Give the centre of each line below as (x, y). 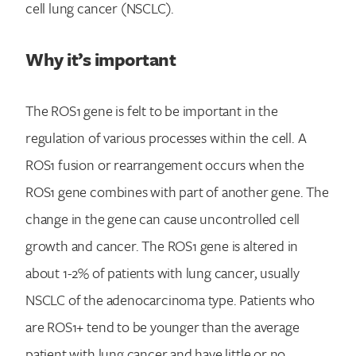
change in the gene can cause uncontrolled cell (163, 218)
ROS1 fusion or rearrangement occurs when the (165, 164)
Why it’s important (101, 60)
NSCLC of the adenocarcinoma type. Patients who (170, 299)
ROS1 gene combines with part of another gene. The (177, 191)
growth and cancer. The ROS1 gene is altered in (162, 245)
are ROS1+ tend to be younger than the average (163, 326)
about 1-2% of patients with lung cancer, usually (163, 272)
